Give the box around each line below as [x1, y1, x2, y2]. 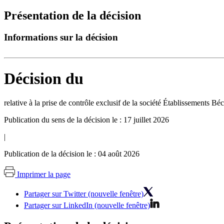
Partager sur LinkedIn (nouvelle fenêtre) [24, 201, 150, 210]
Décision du [4, 69, 83, 87]
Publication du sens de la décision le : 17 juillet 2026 [4, 115, 169, 124]
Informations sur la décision [4, 32, 118, 43]
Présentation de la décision [4, 8, 141, 22]
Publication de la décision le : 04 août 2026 [4, 149, 139, 158]
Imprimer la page [17, 170, 70, 179]
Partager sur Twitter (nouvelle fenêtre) [24, 189, 143, 198]
